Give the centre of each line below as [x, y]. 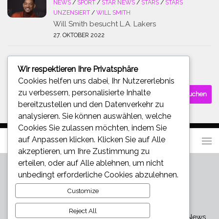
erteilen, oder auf [49, 163]
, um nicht [146, 163]
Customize [83, 191]
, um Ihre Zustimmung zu [105, 151]
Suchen [20, 90]
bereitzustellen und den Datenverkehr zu [91, 104]
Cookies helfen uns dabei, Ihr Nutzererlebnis [96, 81]
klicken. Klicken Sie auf [109, 139]
